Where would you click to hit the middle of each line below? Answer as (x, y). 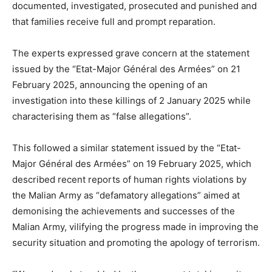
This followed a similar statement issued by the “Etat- (127, 148)
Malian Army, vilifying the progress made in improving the (135, 227)
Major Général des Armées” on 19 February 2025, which (132, 164)
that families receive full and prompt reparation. (114, 22)
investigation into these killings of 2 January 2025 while (131, 101)
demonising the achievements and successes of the (124, 211)
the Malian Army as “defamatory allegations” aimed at (126, 195)
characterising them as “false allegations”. (102, 117)
